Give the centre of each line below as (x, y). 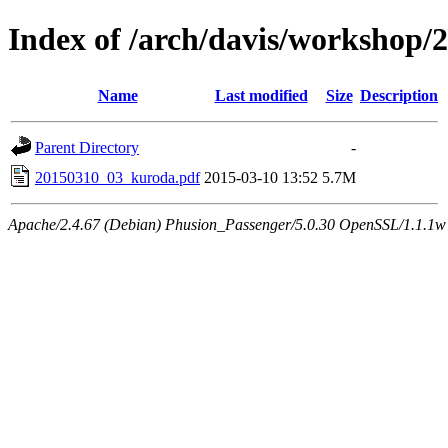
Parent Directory (87, 147)
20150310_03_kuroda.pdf (117, 177)
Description (399, 95)
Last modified (261, 95)
